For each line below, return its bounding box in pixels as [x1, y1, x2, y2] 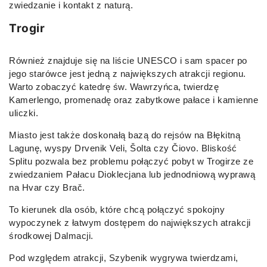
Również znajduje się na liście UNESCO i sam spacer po [9, 55, 247, 66]
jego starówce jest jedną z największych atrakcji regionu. [9, 68, 246, 79]
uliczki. [9, 107, 38, 118]
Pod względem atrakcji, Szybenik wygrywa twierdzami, [9, 252, 238, 263]
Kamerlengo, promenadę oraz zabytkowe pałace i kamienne [9, 94, 258, 105]
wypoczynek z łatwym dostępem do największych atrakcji [9, 217, 251, 228]
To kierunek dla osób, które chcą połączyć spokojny [9, 204, 225, 215]
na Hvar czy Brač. [9, 182, 85, 193]
